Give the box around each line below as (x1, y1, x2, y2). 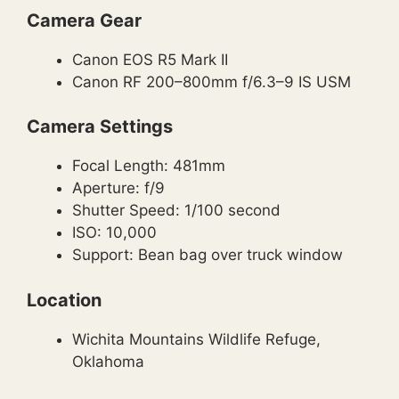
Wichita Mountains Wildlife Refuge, (72, 330, 321, 348)
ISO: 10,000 (72, 224, 157, 242)
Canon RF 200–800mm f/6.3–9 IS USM (72, 72, 351, 91)
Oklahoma (72, 352, 144, 370)
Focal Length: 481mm (72, 157, 225, 175)
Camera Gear (27, 9, 142, 31)
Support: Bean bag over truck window (72, 246, 343, 265)
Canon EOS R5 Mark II (72, 50, 228, 69)
